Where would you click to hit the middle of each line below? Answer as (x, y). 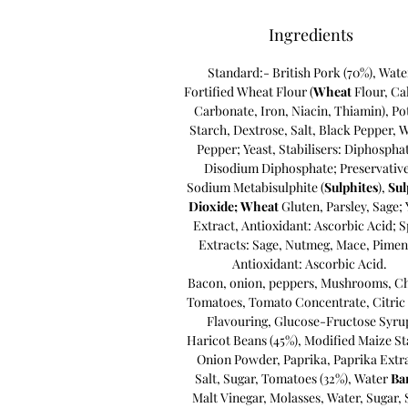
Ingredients (311, 34)
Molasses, (299, 397)
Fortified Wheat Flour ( (249, 91)
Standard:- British (259, 72)
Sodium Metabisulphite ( (256, 187)
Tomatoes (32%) (304, 378)
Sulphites (352, 187)
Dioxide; (213, 206)
